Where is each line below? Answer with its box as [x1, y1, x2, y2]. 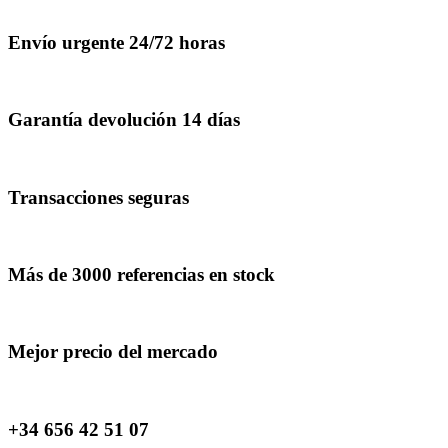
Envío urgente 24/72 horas [8, 31, 225, 53]
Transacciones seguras [8, 186, 189, 208]
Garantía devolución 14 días [8, 109, 240, 131]
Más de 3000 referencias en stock [8, 264, 275, 286]
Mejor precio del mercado [8, 341, 218, 363]
